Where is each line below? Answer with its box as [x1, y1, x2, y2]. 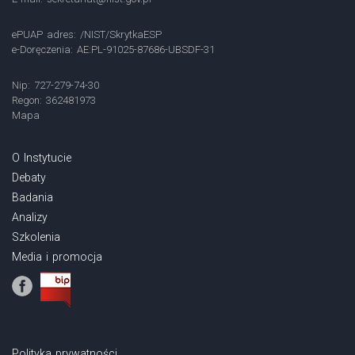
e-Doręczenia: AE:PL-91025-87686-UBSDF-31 [12, 43, 216, 55]
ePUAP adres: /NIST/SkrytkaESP [12, 28, 162, 40]
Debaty [12, 170, 46, 184]
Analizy [12, 210, 48, 223]
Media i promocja [12, 250, 103, 263]
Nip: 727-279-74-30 [12, 78, 100, 91]
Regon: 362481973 [12, 94, 97, 106]
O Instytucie [12, 151, 72, 164]
